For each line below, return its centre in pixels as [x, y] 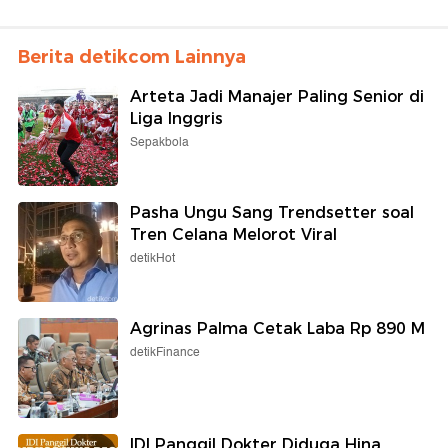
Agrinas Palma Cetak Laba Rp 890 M [277, 329]
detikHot [152, 259]
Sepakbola [159, 143]
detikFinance [165, 353]
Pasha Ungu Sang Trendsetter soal [272, 213]
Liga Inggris [176, 119]
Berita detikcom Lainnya [132, 57]
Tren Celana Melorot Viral [233, 235]
